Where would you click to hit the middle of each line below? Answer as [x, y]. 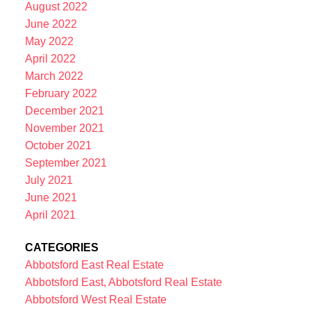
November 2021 [64, 128]
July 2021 [49, 180]
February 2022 [61, 93]
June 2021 [51, 197]
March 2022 [54, 76]
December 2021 [64, 110]
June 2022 [51, 24]
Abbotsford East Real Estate [94, 264]
